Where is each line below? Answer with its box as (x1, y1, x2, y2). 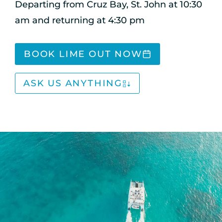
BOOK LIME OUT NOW (24, 49, 142, 59)
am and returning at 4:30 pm (15, 15, 145, 26)
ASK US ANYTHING (23, 78, 122, 89)
